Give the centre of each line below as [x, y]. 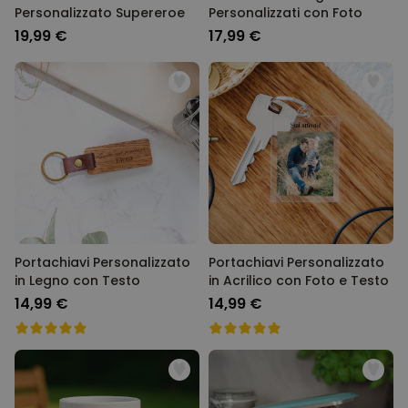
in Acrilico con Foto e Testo [299, 280]
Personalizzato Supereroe [100, 13]
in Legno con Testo [77, 280]
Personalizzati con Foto [286, 13]
